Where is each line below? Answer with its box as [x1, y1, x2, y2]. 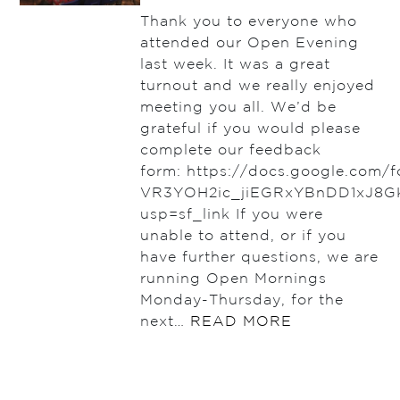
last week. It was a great [139, 58, 330, 72]
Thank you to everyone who [139, 15, 357, 29]
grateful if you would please [139, 122, 361, 137]
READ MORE [189, 315, 292, 329]
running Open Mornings [139, 272, 327, 287]
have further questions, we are [139, 251, 379, 265]
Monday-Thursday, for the [139, 294, 344, 308]
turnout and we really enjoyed [139, 79, 375, 94]
